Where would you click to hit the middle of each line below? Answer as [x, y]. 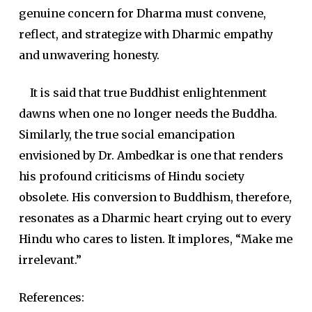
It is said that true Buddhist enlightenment [142, 93]
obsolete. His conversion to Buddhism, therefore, [155, 197]
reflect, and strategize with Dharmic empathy [146, 34]
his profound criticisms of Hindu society [131, 176]
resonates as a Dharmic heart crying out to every [155, 218]
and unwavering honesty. [89, 55]
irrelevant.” [50, 260]
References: [51, 297]
